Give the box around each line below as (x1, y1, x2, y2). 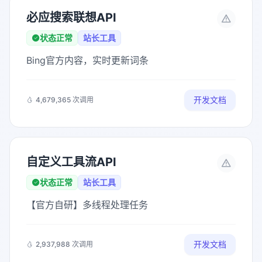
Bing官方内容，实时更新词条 (26, 54, 149, 66)
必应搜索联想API (26, 11, 116, 25)
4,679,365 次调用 (36, 95, 94, 104)
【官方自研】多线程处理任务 (26, 199, 148, 211)
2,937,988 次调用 (36, 240, 93, 249)
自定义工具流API (26, 155, 116, 169)
